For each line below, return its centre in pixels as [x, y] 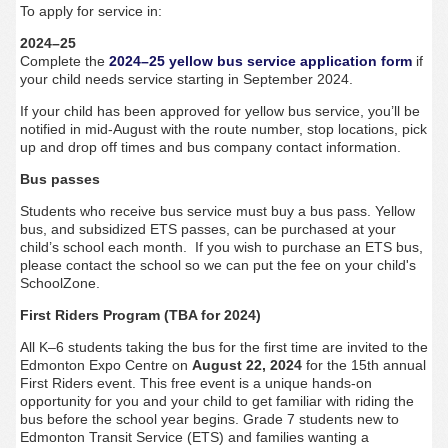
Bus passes [59, 179]
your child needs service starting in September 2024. [186, 79]
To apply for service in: [90, 11]
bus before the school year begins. [131, 419]
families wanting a [310, 437]
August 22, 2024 [246, 365]
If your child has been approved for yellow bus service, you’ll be [219, 111]
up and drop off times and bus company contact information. [212, 147]
